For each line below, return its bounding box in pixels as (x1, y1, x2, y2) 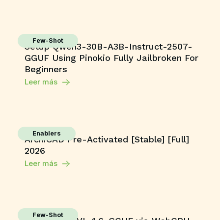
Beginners (25, 64, 67, 74)
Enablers (32, 130, 61, 137)
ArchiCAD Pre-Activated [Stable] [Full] (25, 134, 189, 144)
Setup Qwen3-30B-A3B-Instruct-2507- (25, 41, 192, 52)
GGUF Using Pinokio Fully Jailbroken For (25, 53, 198, 63)
